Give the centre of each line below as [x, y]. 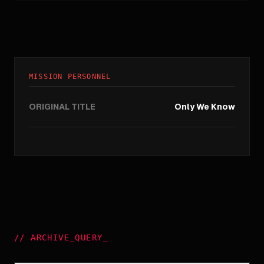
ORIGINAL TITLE [62, 107]
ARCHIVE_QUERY [67, 237]
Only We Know [205, 107]
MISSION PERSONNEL [70, 77]
